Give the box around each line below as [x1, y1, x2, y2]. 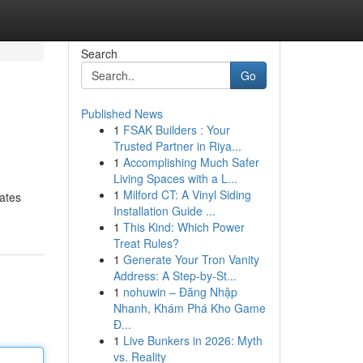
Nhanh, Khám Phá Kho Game [113, 300, 266, 316]
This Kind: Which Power [122, 219, 245, 235]
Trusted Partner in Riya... [113, 138, 241, 154]
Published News [80, 105, 163, 122]
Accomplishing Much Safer [122, 154, 259, 170]
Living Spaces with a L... [113, 170, 237, 186]
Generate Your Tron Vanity [122, 251, 259, 267]
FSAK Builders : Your [122, 122, 230, 138]
